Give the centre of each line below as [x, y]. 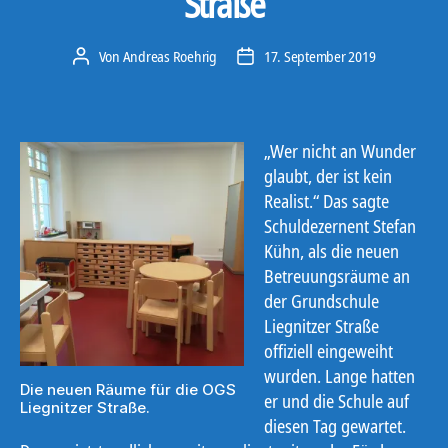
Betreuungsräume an [337, 276]
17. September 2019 [319, 55]
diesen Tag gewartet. [335, 426]
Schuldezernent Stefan [340, 226]
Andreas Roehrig [169, 55]
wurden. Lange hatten [339, 376]
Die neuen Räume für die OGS [128, 390]
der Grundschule [321, 301]
